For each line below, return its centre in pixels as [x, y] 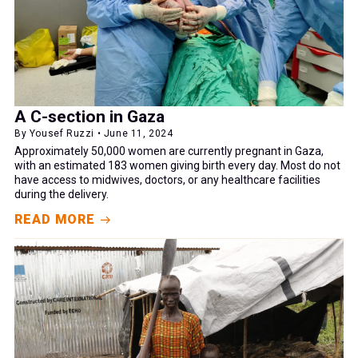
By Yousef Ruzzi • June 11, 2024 [94, 134]
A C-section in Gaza [89, 117]
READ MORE [55, 220]
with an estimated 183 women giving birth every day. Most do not [177, 166]
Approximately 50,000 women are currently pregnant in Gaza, [169, 151]
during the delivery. [62, 195]
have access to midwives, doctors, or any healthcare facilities [167, 180]
